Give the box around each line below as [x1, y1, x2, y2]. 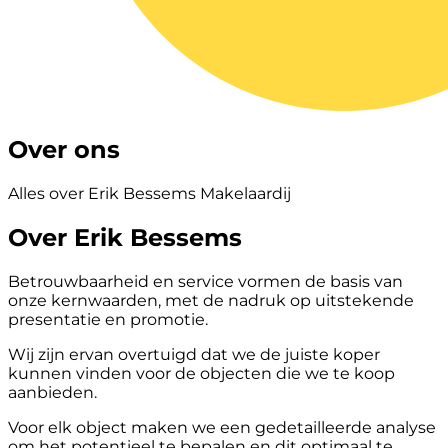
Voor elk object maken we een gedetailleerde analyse [8, 417, 436, 437]
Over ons [8, 134, 120, 164]
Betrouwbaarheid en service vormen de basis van [8, 271, 403, 291]
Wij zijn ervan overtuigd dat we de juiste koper [8, 344, 380, 364]
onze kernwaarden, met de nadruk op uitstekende [8, 290, 414, 310]
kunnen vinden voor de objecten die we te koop [8, 363, 395, 383]
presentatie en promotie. [8, 309, 208, 329]
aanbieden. [8, 382, 97, 402]
